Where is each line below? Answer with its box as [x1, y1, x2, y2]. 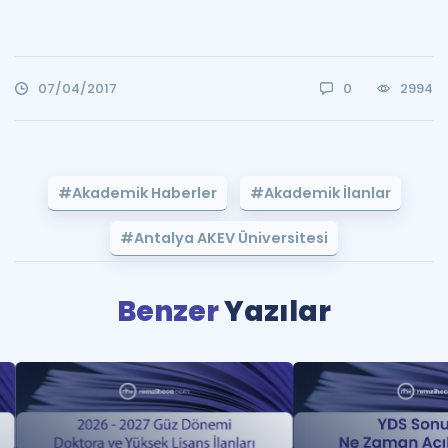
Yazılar [224, 292, 331, 331]
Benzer [117, 292, 224, 331]
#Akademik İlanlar [249, 183, 391, 203]
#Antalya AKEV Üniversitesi [120, 228, 328, 248]
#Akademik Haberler [57, 183, 217, 203]
